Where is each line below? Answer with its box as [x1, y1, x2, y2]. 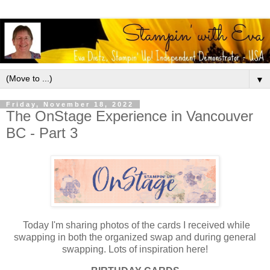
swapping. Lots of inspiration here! [62, 244, 208, 255]
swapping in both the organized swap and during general [14, 232, 256, 243]
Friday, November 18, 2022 [6, 100, 134, 108]
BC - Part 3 [6, 124, 78, 141]
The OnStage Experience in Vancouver [6, 107, 253, 124]
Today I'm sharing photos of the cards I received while [20, 220, 250, 231]
